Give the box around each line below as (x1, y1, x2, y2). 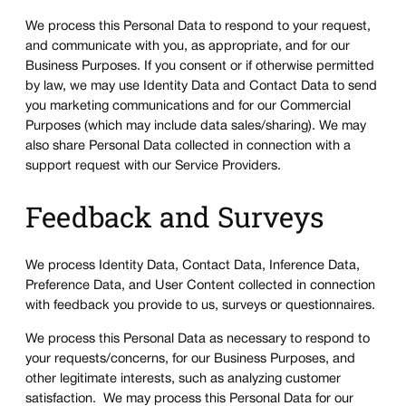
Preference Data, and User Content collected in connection (25, 280, 375, 293)
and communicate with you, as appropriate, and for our (25, 40, 350, 53)
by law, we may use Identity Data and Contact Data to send (25, 80, 377, 92)
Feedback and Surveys (25, 198, 324, 236)
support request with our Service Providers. (25, 159, 281, 172)
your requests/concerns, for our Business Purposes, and (25, 353, 355, 365)
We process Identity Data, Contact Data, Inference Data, (25, 260, 360, 273)
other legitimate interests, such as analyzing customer (25, 372, 341, 385)
